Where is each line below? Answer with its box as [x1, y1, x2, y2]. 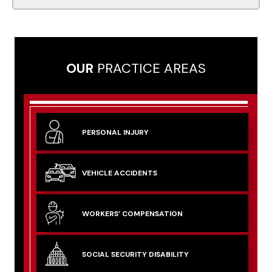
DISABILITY [147, 249, 189, 259]
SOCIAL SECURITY [82, 249, 147, 259]
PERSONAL [82, 127, 121, 137]
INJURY [121, 127, 149, 137]
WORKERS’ [82, 208, 120, 219]
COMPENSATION [120, 208, 183, 219]
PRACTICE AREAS [93, 59, 206, 77]
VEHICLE [82, 168, 112, 178]
